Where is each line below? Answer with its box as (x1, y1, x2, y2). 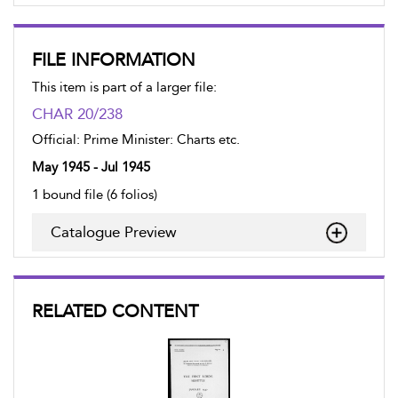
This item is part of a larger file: (32, 79, 217, 95)
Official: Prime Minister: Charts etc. (32, 131, 240, 147)
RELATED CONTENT (32, 300, 198, 322)
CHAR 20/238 (32, 105, 123, 123)
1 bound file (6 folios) (32, 187, 157, 203)
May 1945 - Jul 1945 (32, 159, 150, 175)
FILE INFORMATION (32, 49, 195, 70)
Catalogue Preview (51, 223, 177, 241)
